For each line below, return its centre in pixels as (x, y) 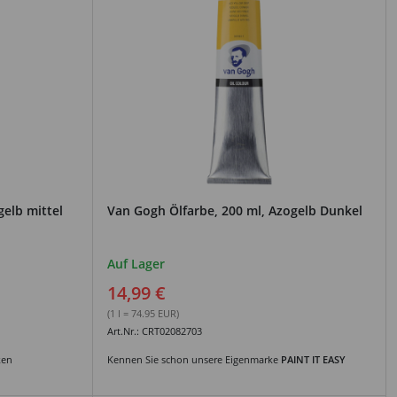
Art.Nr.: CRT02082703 (155, 331)
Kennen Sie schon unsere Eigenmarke (194, 359)
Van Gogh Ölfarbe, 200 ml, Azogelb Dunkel (235, 210)
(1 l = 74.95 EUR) (143, 313)
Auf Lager (136, 263)
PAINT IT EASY (313, 359)
